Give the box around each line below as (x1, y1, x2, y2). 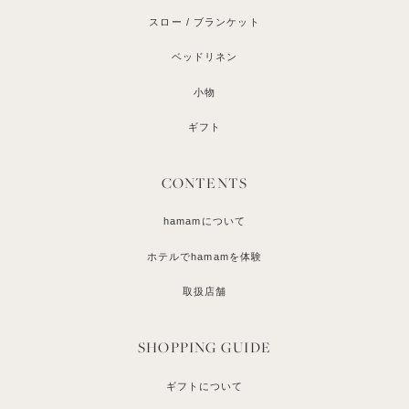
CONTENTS (162, 173, 247, 194)
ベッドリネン (171, 51, 238, 63)
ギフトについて (165, 380, 244, 392)
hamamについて (163, 215, 246, 227)
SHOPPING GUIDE (138, 337, 271, 358)
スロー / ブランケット (149, 16, 260, 27)
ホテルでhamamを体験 (146, 250, 263, 262)
